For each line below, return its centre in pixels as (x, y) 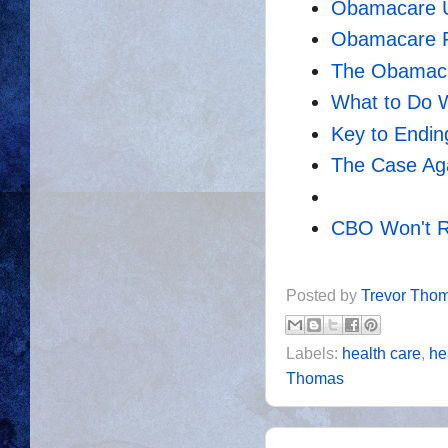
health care (381, 353)
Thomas (315, 378)
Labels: (314, 353)
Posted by (323, 295)
